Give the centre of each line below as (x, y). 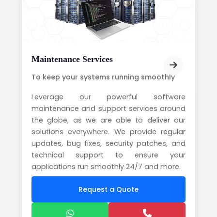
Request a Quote (108, 189)
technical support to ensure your (108, 155)
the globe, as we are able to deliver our (108, 120)
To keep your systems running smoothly (103, 77)
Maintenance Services (72, 59)
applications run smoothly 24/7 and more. (106, 167)
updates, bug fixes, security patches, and (108, 143)
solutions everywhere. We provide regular (108, 132)
